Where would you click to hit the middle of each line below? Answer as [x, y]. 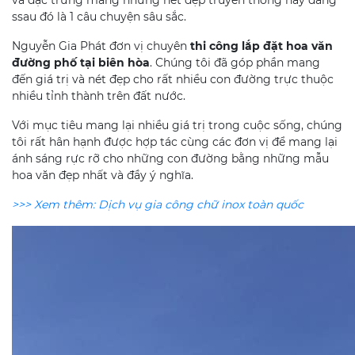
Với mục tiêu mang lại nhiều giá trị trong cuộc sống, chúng [177, 125]
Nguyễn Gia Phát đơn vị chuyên [101, 46]
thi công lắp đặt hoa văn [261, 46]
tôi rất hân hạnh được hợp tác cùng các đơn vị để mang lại [175, 141]
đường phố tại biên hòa [81, 62]
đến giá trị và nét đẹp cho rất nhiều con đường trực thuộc [173, 79]
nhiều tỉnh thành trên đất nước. [99, 95]
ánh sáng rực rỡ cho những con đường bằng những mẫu [170, 158]
